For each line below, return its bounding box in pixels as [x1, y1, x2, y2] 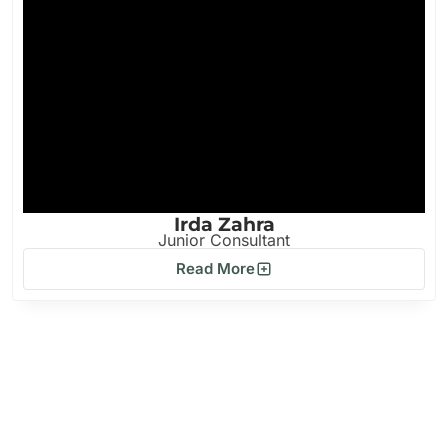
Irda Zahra [173, 213, 275, 236]
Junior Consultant [158, 230, 290, 250]
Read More [175, 259, 255, 278]
